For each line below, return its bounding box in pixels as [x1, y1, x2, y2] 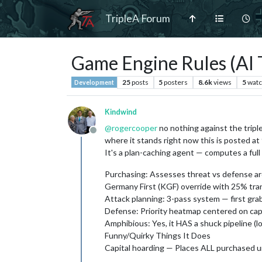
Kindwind [105, 107, 137, 116]
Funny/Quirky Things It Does [105, 230, 211, 240]
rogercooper [112, 122, 157, 133]
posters [164, 77, 188, 87]
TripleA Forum [105, 12, 170, 25]
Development [74, 78, 114, 86]
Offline [92, 130, 121, 142]
